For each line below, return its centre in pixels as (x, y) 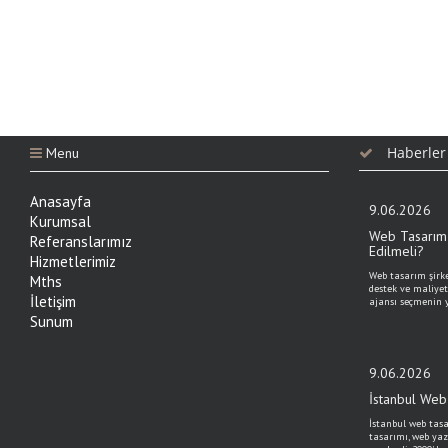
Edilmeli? (396, 251)
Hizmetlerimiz (73, 261)
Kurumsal (60, 221)
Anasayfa (60, 201)
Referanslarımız (81, 241)
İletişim (53, 301)
